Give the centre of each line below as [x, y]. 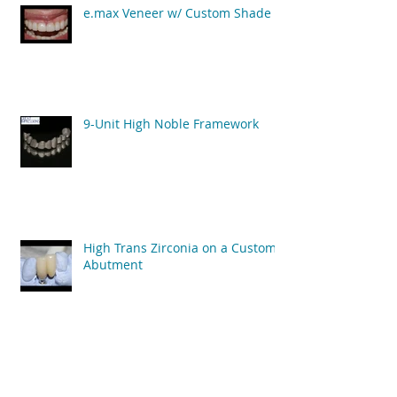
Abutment [113, 264]
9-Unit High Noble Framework [171, 123]
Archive [139, 354]
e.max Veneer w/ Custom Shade [177, 12]
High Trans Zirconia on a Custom [180, 247]
